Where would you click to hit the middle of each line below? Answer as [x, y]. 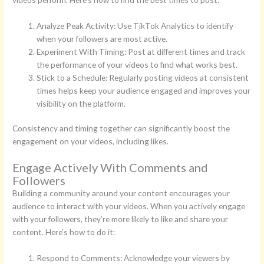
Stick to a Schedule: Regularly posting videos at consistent [143, 77]
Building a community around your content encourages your [121, 193]
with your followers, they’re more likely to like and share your [121, 219]
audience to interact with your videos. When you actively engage [129, 206]
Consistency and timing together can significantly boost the [121, 128]
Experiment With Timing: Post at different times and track [141, 51]
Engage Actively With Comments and [110, 168]
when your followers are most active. [102, 38]
